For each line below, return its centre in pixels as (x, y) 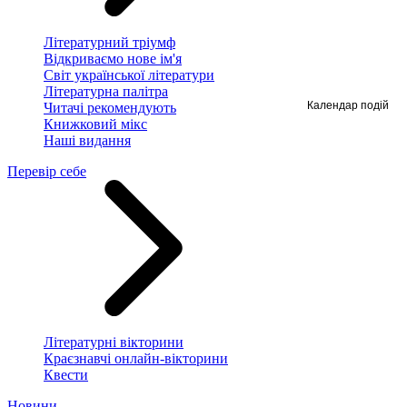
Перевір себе (47, 172)
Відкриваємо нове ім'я (113, 59)
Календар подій (348, 104)
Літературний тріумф (109, 43)
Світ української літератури (129, 75)
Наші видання (87, 141)
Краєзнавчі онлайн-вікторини (136, 359)
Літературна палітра (106, 92)
